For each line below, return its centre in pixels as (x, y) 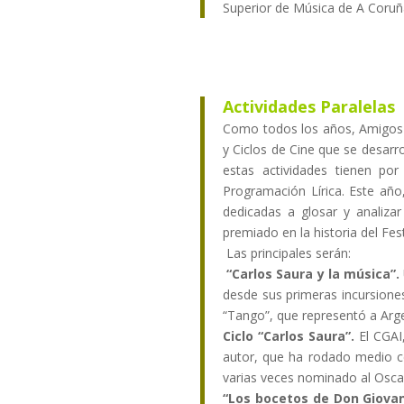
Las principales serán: (287, 253)
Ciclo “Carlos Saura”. (289, 336)
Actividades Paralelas (309, 107)
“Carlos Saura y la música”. (312, 274)
